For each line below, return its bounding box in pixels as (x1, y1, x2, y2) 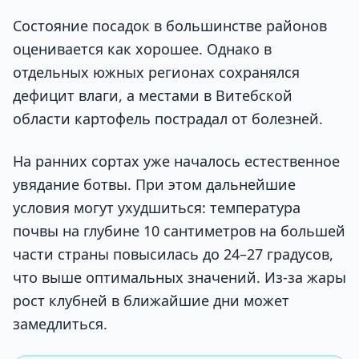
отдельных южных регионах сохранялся (13, 62, 300, 82)
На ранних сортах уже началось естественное (13, 151, 340, 171)
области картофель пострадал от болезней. (13, 108, 323, 128)
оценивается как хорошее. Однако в (13, 38, 272, 58)
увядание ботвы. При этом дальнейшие (13, 175, 296, 195)
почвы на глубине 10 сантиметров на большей (13, 221, 345, 241)
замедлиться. (13, 314, 107, 334)
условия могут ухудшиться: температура (13, 198, 301, 218)
